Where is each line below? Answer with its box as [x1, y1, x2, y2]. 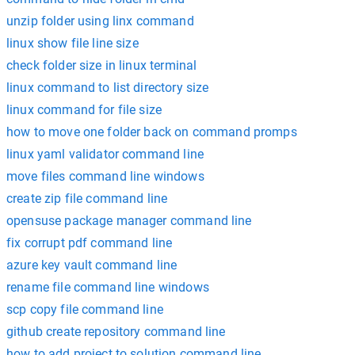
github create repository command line [6, 324, 226, 339]
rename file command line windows [6, 280, 209, 295]
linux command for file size [6, 102, 162, 117]
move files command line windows [6, 169, 204, 184]
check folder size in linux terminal [6, 58, 197, 73]
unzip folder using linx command [6, 13, 194, 29]
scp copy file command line [6, 302, 163, 317]
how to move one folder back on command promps [6, 124, 297, 139]
